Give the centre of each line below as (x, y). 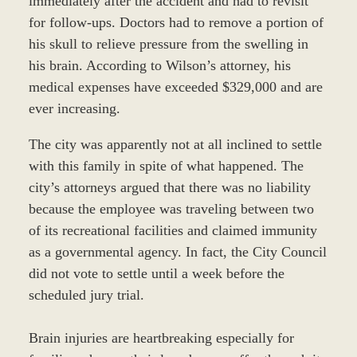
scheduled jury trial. (86, 294)
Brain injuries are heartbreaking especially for (161, 337)
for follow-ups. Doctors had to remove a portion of (176, 22)
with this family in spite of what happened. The (166, 165)
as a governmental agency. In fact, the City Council (177, 251)
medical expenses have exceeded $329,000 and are (175, 86)
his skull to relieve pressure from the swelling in (168, 43)
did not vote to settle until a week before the (156, 273)
